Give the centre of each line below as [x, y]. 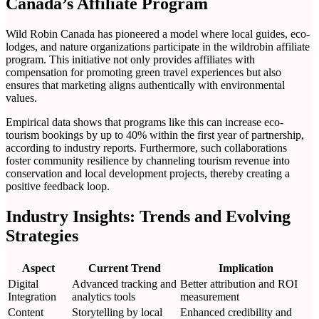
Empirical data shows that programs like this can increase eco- [145, 122]
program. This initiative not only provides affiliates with [130, 59]
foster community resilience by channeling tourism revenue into [148, 160]
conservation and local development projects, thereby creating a [148, 173]
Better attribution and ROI [239, 283]
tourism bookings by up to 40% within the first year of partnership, [155, 135]
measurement [210, 296]
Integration [32, 296]
